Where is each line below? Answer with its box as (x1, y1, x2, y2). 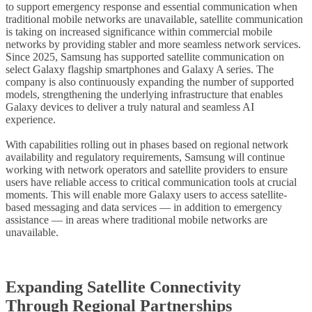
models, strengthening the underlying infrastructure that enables (6, 88, 283, 101)
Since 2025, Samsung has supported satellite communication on (6, 51, 284, 63)
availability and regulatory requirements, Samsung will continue (6, 151, 285, 164)
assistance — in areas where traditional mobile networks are (6, 214, 267, 226)
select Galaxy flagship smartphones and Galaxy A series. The (6, 63, 274, 76)
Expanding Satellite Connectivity (6, 278, 241, 297)
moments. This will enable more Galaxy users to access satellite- (6, 189, 287, 201)
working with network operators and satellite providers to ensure (6, 164, 288, 176)
